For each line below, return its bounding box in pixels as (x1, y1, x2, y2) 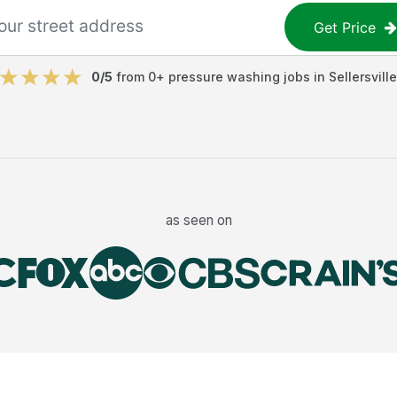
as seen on (165, 211, 232, 229)
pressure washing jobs (168, 69, 310, 84)
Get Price (314, 18, 377, 36)
